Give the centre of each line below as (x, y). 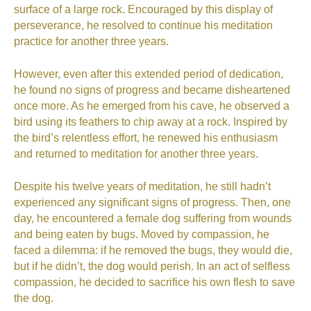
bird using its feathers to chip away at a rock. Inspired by (151, 122)
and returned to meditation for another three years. (136, 154)
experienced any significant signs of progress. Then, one (152, 203)
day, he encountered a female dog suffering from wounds (153, 219)
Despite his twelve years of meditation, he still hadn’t (142, 187)
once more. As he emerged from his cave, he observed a (152, 106)
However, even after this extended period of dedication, (149, 74)
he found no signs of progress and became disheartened (152, 90)
